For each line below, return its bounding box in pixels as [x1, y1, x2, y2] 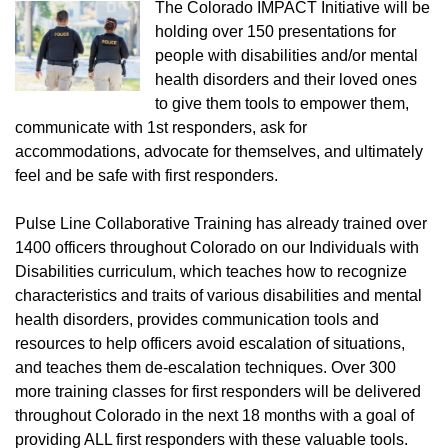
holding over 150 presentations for [155, 23, 397, 40]
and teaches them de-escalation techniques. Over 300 [15, 359, 396, 376]
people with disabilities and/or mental [155, 47, 419, 64]
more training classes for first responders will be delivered [15, 383, 421, 400]
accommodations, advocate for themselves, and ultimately [15, 143, 423, 160]
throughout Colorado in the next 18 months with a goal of [15, 407, 414, 424]
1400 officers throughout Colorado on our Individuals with [15, 239, 419, 256]
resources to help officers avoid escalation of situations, [15, 335, 405, 352]
